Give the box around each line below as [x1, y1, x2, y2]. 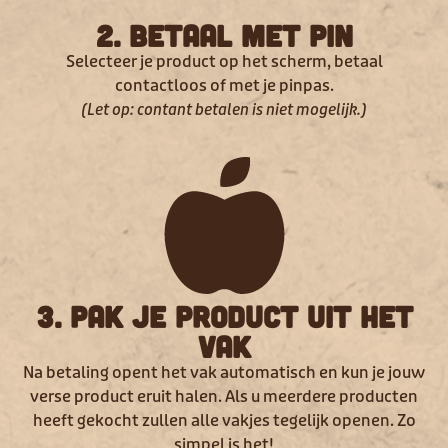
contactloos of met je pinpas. [114, 76, 334, 97]
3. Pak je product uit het [35, 297, 413, 334]
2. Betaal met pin [95, 17, 353, 54]
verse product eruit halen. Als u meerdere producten [30, 386, 418, 407]
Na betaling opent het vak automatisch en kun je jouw [23, 362, 425, 383]
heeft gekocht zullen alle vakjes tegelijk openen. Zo [32, 410, 416, 431]
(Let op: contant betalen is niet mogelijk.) [81, 100, 367, 121]
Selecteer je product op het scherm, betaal [65, 52, 383, 73]
